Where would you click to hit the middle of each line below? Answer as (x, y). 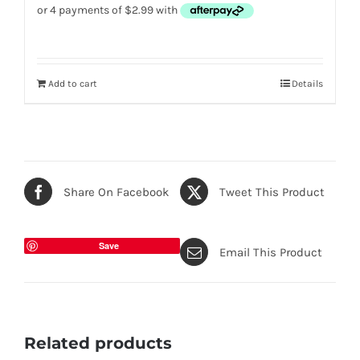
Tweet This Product (272, 192)
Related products (98, 344)
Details (307, 84)
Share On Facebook (116, 192)
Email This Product (271, 252)
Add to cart (73, 84)
